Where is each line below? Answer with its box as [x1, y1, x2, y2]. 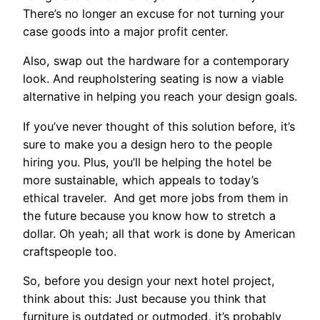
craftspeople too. [23, 244, 116, 259]
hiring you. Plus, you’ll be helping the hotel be [23, 154, 271, 169]
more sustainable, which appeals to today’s [23, 172, 259, 187]
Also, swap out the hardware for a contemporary [23, 54, 289, 69]
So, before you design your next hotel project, [23, 273, 275, 288]
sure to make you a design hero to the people [23, 136, 272, 151]
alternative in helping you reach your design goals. [23, 89, 297, 104]
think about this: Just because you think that [23, 291, 266, 306]
